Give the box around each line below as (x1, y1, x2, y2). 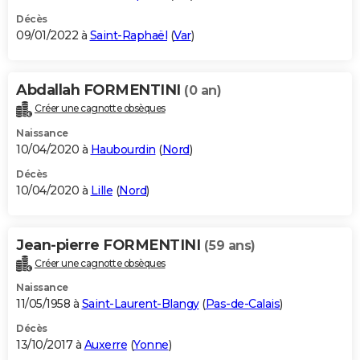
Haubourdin (90, 141, 156, 157)
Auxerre (84, 337, 127, 353)
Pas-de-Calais (205, 297, 280, 312)
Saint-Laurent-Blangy (81, 297, 199, 312)
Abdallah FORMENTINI (16, 80, 184, 99)
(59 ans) (203, 237, 256, 253)
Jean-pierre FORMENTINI (16, 235, 204, 254)
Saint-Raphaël (89, 27, 167, 43)
